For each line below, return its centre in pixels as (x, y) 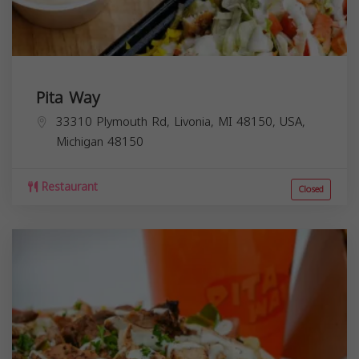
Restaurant (68, 187)
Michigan (80, 141)
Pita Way (68, 97)
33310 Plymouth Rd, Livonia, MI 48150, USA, (181, 121)
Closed (311, 189)
